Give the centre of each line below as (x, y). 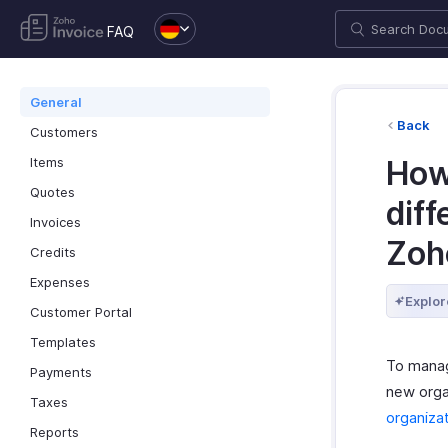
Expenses (60, 282)
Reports (54, 432)
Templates (63, 342)
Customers (64, 132)
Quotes (52, 192)
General (56, 102)
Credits (53, 252)
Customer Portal (81, 312)
